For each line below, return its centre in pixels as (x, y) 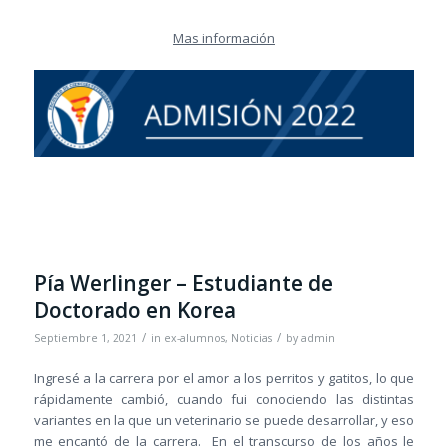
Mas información (223, 37)
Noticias (251, 338)
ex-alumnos (194, 338)
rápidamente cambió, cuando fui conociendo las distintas (224, 399)
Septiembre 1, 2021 (85, 338)
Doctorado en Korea (134, 310)
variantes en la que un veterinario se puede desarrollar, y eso (224, 420)
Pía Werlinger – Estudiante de (183, 283)
